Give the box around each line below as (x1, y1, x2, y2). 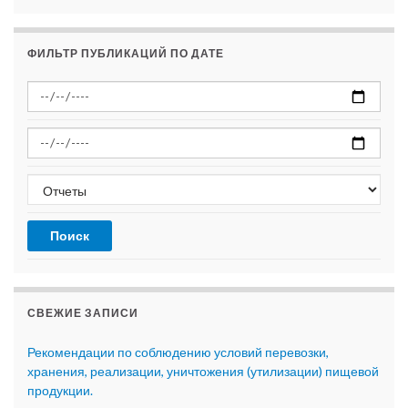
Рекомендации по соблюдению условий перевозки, (27, 344, 329, 361)
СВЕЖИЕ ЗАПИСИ (27, 306, 138, 321)
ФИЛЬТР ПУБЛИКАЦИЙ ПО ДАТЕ (27, 46, 224, 61)
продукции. (27, 382, 93, 399)
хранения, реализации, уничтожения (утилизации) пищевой (27, 363, 379, 380)
